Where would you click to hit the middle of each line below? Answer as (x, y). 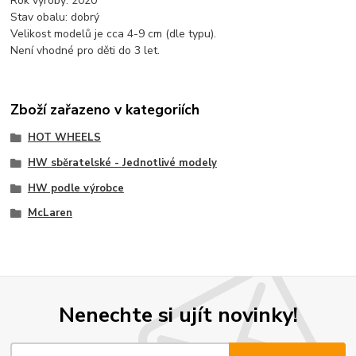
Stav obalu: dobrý (55, 17)
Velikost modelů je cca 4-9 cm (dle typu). (114, 34)
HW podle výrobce (75, 188)
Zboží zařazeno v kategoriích (105, 109)
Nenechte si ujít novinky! (178, 314)
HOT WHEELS (64, 138)
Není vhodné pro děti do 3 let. (85, 51)
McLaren (50, 213)
